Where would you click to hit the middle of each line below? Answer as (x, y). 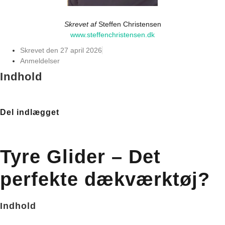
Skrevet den (39, 50)
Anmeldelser (40, 61)
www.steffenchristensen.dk (113, 35)
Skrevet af (81, 24)
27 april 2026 (81, 50)
